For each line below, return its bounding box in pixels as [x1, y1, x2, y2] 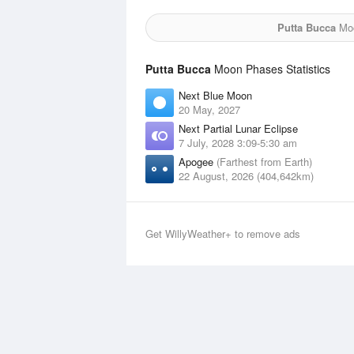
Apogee [179, 154, 217, 169]
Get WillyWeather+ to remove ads [145, 226, 300, 241]
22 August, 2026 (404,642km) [179, 168, 314, 183]
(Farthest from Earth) [217, 154, 312, 169]
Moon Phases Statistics [211, 61, 330, 77]
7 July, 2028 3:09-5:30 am [179, 135, 297, 150]
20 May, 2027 [179, 102, 240, 117]
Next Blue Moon [179, 88, 252, 103]
